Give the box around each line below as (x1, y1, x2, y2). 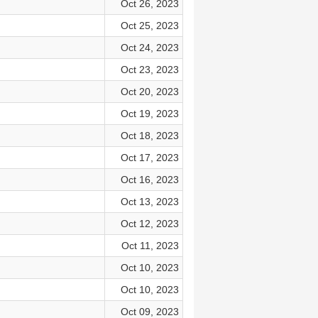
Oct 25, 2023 (120, 20, 179, 31)
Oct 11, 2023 (121, 240, 179, 251)
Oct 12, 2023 (120, 218, 179, 229)
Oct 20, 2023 (120, 86, 179, 97)
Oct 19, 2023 (120, 108, 179, 119)
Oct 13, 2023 (120, 196, 179, 207)
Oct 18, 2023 (120, 130, 179, 141)
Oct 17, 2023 (120, 152, 179, 163)
